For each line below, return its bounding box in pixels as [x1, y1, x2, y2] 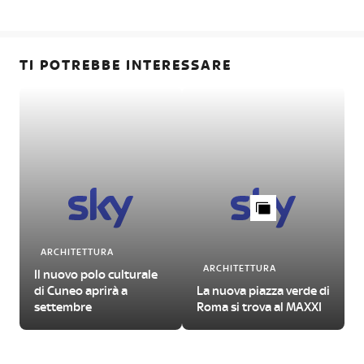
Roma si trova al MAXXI [197, 299, 322, 314]
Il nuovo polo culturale [34, 266, 158, 282]
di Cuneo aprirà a [34, 283, 128, 298]
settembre [34, 299, 92, 314]
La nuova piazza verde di [197, 283, 330, 298]
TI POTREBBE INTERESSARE [19, 56, 232, 73]
